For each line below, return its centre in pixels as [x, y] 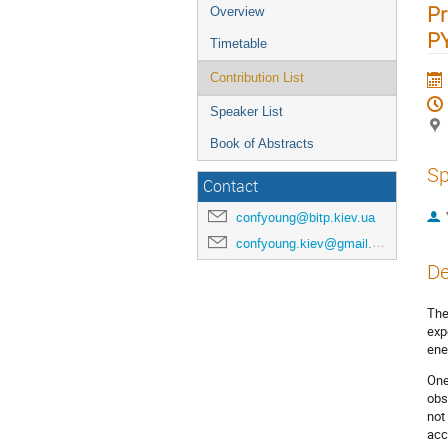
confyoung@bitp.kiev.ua [305, 217]
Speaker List [246, 111]
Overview [237, 11]
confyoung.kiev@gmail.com [304, 243]
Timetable [238, 43]
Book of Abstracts [262, 143]
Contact [230, 186]
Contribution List [257, 77]
